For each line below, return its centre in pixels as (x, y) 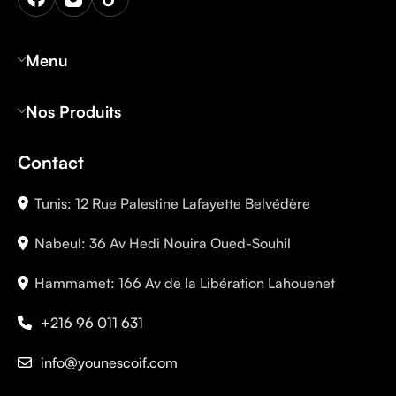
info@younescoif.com (109, 363)
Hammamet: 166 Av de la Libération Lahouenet (185, 283)
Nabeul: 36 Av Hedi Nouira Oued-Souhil (163, 244)
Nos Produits (73, 112)
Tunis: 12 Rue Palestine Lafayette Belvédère (172, 204)
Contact (51, 163)
